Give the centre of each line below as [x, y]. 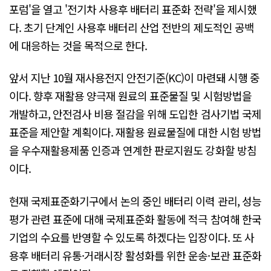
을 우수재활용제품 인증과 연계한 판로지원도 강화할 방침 [133, 150]
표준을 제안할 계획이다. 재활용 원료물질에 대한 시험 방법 [135, 132]
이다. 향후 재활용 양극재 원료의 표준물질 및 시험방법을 [130, 96]
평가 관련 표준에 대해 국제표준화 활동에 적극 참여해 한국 [135, 219]
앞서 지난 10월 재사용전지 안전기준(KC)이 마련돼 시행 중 [134, 78]
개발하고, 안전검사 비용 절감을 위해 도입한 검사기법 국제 [135, 114]
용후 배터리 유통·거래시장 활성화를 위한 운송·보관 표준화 [135, 255]
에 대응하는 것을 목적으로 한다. [78, 45]
